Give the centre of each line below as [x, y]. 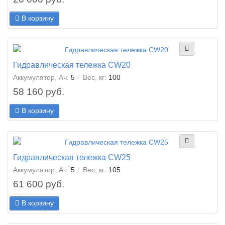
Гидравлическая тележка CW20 [72, 65]
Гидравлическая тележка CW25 [72, 157]
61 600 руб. [39, 184]
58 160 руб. [39, 92]
